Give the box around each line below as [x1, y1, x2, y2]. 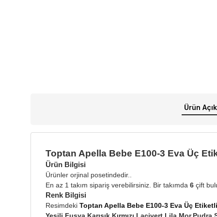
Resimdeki [46, 201, 79, 210]
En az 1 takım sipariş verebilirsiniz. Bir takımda [46, 181, 190, 189]
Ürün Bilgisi [46, 160, 86, 169]
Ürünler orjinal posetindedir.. [46, 171, 132, 179]
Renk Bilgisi [46, 191, 86, 200]
